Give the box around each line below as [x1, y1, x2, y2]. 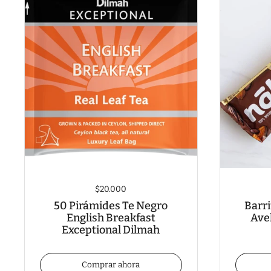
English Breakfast [66, 211, 155, 225]
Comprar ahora [82, 259, 140, 270]
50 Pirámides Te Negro [54, 199, 168, 213]
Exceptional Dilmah [62, 223, 160, 237]
